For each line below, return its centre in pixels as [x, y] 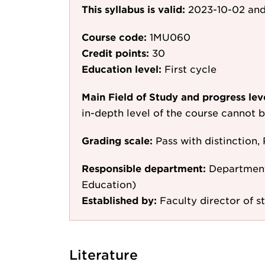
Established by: [119, 200]
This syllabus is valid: [133, 9]
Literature [104, 255]
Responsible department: [144, 168]
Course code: [114, 37]
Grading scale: [117, 140]
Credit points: [115, 53]
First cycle [190, 69]
